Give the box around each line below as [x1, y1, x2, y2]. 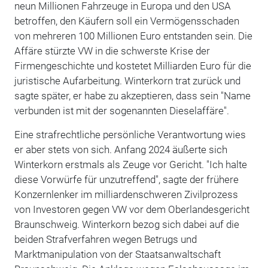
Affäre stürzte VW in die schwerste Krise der [14, 44, 210, 57]
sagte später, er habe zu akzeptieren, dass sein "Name [14, 89, 251, 102]
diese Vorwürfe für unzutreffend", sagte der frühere [14, 173, 239, 185]
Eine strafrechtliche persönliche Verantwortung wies [14, 128, 246, 141]
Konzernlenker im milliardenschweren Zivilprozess [14, 188, 238, 200]
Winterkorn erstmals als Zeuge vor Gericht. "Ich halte [14, 158, 247, 170]
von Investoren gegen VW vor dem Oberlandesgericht [14, 203, 249, 215]
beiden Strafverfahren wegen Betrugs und [14, 233, 197, 245]
